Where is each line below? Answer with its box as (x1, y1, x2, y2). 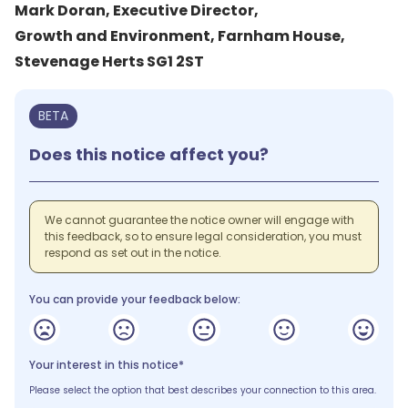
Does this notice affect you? (29, 143, 269, 166)
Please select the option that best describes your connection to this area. (29, 383, 376, 397)
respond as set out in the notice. (45, 245, 221, 260)
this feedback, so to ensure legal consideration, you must (45, 229, 362, 244)
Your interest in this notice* (29, 357, 184, 372)
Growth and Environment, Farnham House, (15, 25, 348, 46)
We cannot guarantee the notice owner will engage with (45, 212, 354, 228)
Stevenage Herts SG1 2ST (15, 51, 204, 72)
